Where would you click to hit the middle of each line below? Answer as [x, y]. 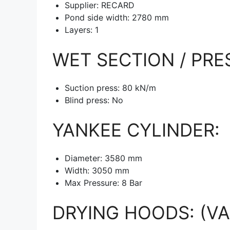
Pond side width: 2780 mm [117, 17]
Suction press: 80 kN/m [110, 88]
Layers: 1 [82, 30]
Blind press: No [94, 100]
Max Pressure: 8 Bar [103, 183]
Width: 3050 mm [97, 170]
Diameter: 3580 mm [103, 158]
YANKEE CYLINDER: [136, 130]
